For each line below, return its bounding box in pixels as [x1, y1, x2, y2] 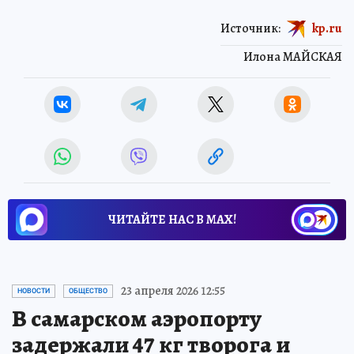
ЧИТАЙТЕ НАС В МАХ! [108, 211, 236, 229]
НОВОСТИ [17, 287, 50, 296]
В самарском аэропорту [12, 303, 262, 335]
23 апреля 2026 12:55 [121, 282, 225, 300]
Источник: [220, 19, 281, 37]
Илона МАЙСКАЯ [243, 48, 342, 66]
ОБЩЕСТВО [69, 287, 107, 296]
